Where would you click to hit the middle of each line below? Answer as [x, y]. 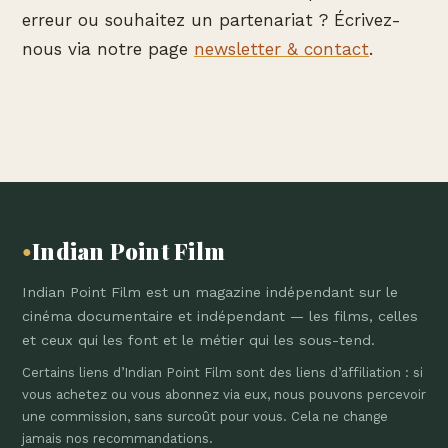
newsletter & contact [281, 49]
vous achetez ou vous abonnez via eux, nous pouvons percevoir [224, 395]
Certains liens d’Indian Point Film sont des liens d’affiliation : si [222, 373]
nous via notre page [108, 49]
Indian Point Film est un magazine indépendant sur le [210, 292]
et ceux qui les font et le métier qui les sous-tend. [198, 340]
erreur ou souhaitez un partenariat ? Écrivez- [211, 20]
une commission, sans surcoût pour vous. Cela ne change [205, 417]
